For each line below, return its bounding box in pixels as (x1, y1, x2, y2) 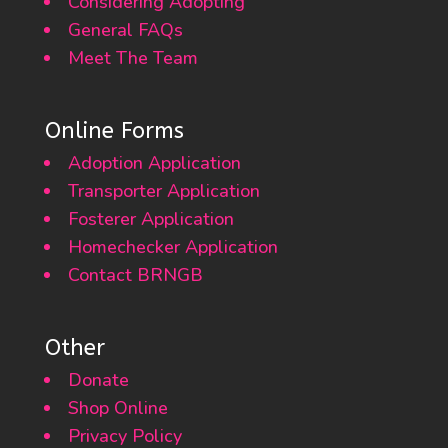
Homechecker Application (67, 235, 278, 259)
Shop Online (67, 396, 168, 420)
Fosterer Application (67, 207, 234, 231)
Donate (67, 368, 129, 392)
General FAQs (67, 18, 183, 42)
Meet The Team (67, 46, 198, 70)
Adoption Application (67, 151, 241, 175)
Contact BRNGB (67, 263, 203, 287)
